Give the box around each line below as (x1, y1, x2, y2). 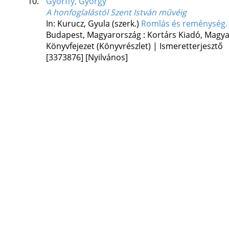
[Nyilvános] (85, 52, 128, 63)
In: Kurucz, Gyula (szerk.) (45, 18, 141, 30)
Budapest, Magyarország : (45, 29, 147, 41)
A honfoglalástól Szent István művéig (45, 7, 187, 18)
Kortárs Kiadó (147, 29, 200, 41)
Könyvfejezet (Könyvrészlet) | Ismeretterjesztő (45, 40, 223, 52)
